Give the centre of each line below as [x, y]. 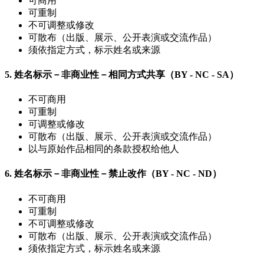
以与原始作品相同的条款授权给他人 [104, 149]
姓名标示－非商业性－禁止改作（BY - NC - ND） [118, 174]
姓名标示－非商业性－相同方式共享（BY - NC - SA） [126, 74]
